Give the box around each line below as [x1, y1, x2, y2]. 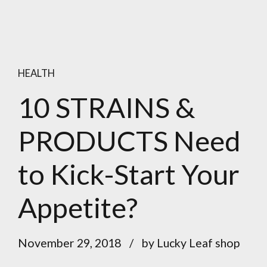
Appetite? [18, 190, 138, 225]
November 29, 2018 [18, 235, 121, 250]
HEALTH [18, 67, 55, 79]
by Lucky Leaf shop [141, 235, 240, 250]
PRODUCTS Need [18, 123, 241, 158]
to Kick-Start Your [18, 157, 240, 191]
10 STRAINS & [18, 90, 195, 125]
